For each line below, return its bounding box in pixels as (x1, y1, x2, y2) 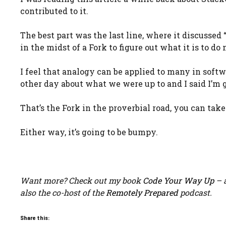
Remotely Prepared (106, 187, 178, 198)
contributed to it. (20, 6, 88, 16)
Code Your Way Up (143, 175, 214, 186)
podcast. (178, 187, 212, 198)
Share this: (20, 214, 50, 221)
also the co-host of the (20, 187, 106, 198)
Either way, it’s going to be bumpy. (20, 127, 158, 137)
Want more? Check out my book (20, 175, 143, 186)
